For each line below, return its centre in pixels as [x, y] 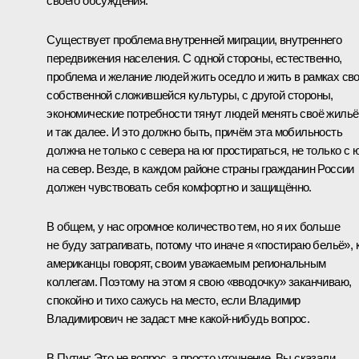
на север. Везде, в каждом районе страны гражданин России [200, 168]
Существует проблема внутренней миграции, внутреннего [194, 39]
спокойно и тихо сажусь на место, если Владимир [173, 300]
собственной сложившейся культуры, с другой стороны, [190, 95]
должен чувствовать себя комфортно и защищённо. [179, 187]
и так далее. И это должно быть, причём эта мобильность [194, 131]
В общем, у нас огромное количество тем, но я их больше [193, 226]
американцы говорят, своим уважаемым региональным [186, 263]
